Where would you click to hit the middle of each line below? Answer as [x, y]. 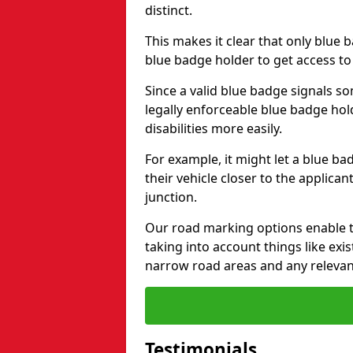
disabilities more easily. [214, 128]
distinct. [169, 10]
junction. [171, 197]
